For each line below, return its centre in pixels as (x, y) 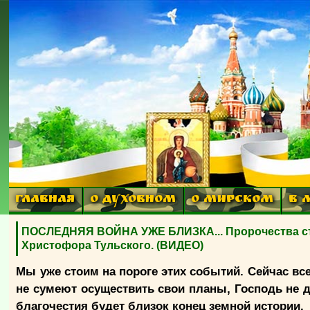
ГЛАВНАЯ (45, 200)
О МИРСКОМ (232, 200)
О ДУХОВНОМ (133, 200)
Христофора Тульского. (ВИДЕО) (113, 245)
